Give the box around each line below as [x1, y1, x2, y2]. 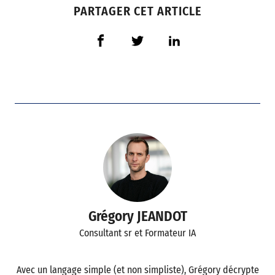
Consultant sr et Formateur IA [79, 227, 196, 239]
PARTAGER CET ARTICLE [73, 4, 202, 18]
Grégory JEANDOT [88, 207, 187, 225]
